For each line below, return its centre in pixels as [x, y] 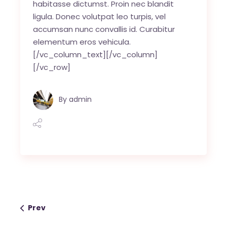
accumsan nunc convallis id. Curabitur [104, 29]
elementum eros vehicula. [82, 42]
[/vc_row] [52, 67]
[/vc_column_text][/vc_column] [96, 54]
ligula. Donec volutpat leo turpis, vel [100, 16]
